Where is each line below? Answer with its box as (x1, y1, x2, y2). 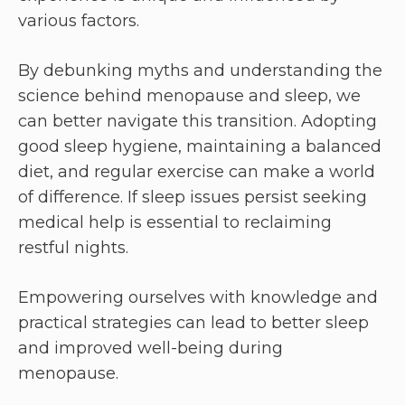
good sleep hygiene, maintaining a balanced (18, 137, 381, 157)
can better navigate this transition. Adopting (18, 111, 377, 132)
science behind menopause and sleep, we (18, 86, 361, 107)
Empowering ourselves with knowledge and (18, 287, 378, 308)
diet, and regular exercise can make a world (18, 162, 375, 183)
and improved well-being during (18, 338, 283, 359)
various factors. (18, 11, 139, 32)
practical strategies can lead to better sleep (18, 313, 369, 334)
